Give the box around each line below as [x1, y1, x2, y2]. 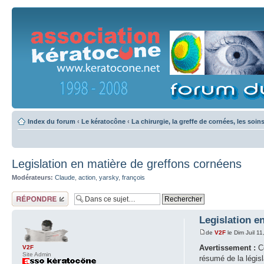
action [78, 174, 95, 181]
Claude [55, 174, 75, 181]
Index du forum [28, 118, 75, 125]
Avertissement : [199, 243, 256, 252]
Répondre [12, 191, 40, 199]
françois [122, 174, 145, 181]
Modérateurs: [12, 174, 53, 181]
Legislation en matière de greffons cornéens [12, 157, 242, 170]
